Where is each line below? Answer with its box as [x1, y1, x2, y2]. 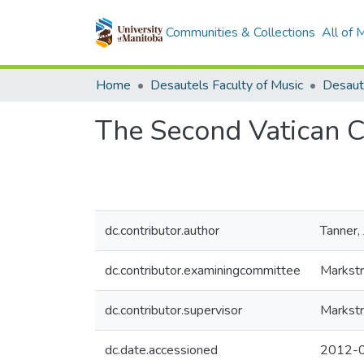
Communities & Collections [165, 24, 315, 41]
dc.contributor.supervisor [105, 301, 242, 319]
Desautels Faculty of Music [150, 76, 303, 94]
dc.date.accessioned [105, 341, 218, 359]
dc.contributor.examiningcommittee [105, 262, 301, 279]
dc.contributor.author [105, 222, 219, 240]
